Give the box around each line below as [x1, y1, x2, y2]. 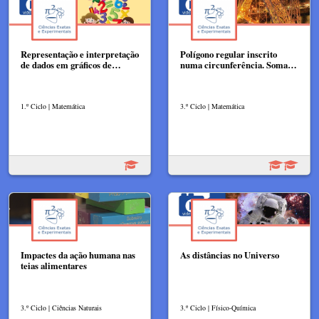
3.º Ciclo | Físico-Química [180, 303, 256, 313]
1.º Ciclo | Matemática [21, 101, 85, 112]
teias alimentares [21, 259, 87, 273]
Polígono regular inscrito [180, 47, 277, 61]
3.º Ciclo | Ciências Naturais [21, 303, 102, 313]
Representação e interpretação [21, 47, 139, 61]
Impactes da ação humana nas [21, 249, 135, 262]
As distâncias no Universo [180, 249, 279, 262]
